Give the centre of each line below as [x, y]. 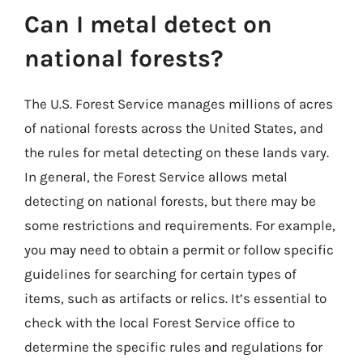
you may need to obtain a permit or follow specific [179, 249]
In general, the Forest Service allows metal [156, 176]
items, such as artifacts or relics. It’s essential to [175, 298]
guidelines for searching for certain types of [160, 273]
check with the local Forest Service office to [160, 322]
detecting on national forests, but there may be [170, 201]
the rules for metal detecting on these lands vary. [177, 152]
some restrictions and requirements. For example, [180, 225]
